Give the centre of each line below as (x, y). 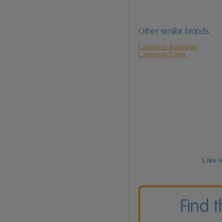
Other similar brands (173, 31)
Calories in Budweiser (168, 47)
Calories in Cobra (162, 55)
